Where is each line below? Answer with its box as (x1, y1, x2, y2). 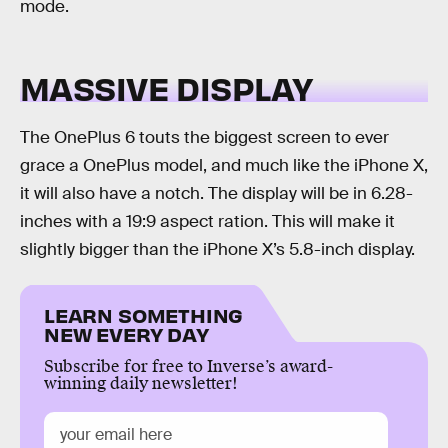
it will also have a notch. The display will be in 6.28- (20, 182, 413, 204)
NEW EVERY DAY (44, 321, 209, 347)
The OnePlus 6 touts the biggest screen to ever (20, 126, 389, 148)
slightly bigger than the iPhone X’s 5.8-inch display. (20, 238, 415, 260)
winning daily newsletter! (44, 373, 238, 395)
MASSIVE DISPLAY (20, 67, 313, 109)
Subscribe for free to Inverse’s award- (44, 356, 333, 378)
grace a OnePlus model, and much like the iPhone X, (20, 154, 428, 176)
